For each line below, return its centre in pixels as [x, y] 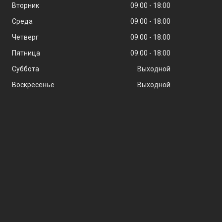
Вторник [25, 5]
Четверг [25, 37]
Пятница [26, 53]
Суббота [25, 69]
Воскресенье [33, 85]
